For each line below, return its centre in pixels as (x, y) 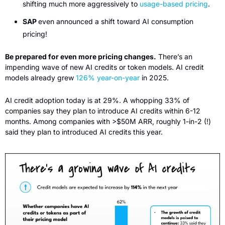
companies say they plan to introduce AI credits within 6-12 (103, 111)
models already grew (40, 78)
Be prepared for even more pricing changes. (81, 57)
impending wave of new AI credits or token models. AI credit (104, 67)
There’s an (174, 57)
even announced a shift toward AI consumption (116, 22)
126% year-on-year (108, 78)
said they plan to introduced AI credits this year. (85, 132)
